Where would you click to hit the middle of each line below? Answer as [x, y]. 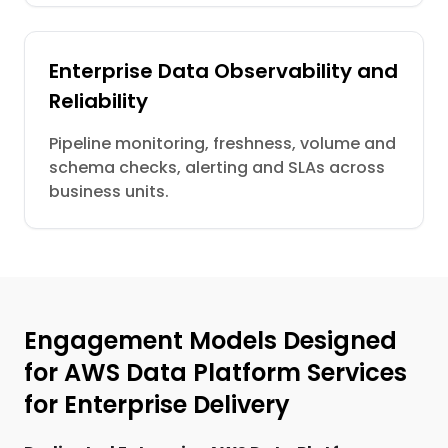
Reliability [98, 101]
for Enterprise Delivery [157, 404]
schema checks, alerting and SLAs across [217, 167]
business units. [109, 191]
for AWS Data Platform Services [215, 372]
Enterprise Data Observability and [223, 71]
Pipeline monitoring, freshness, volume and [222, 143]
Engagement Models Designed [210, 340]
